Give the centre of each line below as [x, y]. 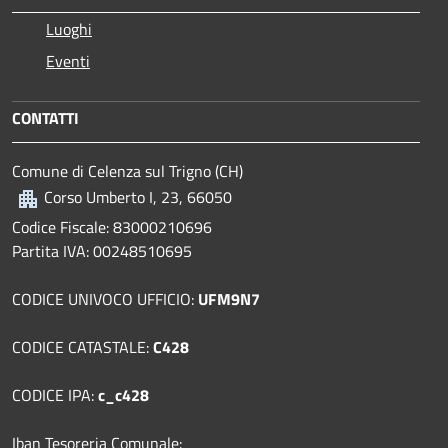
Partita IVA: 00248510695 [102, 251]
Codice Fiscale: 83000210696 [112, 227]
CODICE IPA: [55, 395]
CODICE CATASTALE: [82, 347]
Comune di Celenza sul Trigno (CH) [127, 171]
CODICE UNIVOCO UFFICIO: [105, 299]
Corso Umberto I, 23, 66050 [138, 197]
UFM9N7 [229, 299]
